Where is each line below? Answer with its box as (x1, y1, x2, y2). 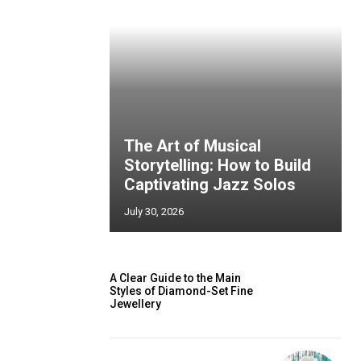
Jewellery (110, 297, 161, 311)
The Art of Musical (124, 136, 261, 156)
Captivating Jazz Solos (124, 175, 296, 194)
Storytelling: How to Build (124, 156, 311, 175)
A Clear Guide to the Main (110, 272, 241, 285)
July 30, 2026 (124, 205, 184, 218)
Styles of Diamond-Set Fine (110, 284, 253, 298)
